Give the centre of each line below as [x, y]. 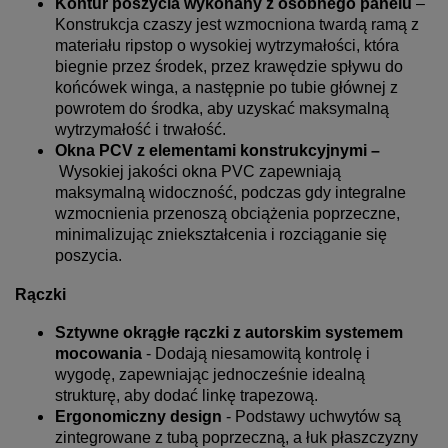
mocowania [98, 353]
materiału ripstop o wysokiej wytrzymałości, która [227, 45]
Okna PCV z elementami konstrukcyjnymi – [217, 150]
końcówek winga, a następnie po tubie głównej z [226, 87]
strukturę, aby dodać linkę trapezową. [186, 395]
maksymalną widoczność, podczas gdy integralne [230, 192]
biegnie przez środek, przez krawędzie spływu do [229, 66]
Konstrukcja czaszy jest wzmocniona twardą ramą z [237, 24]
